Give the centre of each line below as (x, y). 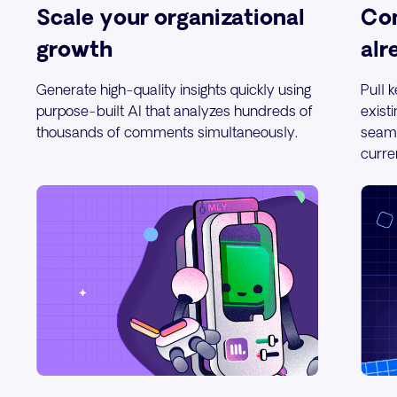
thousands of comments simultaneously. (167, 132)
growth (75, 48)
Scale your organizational (171, 16)
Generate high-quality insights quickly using (174, 90)
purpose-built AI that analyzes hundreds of (175, 111)
